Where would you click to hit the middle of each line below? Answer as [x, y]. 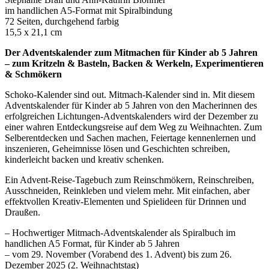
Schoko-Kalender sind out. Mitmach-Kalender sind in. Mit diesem [130, 94]
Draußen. [23, 212]
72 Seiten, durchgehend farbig [62, 21]
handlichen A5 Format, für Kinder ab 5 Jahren [92, 243]
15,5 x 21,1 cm [33, 32]
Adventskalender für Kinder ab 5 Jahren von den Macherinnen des [131, 105]
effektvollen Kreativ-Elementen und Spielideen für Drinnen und [125, 201]
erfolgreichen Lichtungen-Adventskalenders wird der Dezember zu [131, 116]
